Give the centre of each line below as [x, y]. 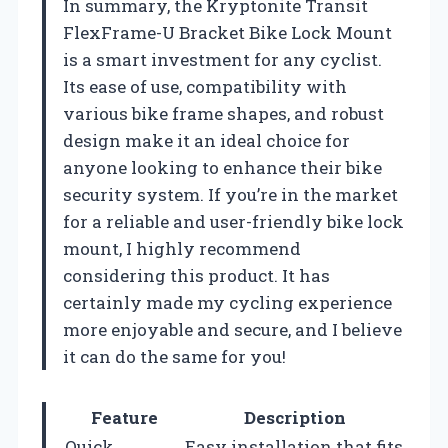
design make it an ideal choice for [206, 140]
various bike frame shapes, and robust [223, 113]
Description [294, 417]
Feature [124, 417]
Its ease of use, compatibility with [205, 86]
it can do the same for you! [174, 356]
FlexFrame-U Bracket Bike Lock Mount [227, 32]
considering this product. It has [196, 275]
